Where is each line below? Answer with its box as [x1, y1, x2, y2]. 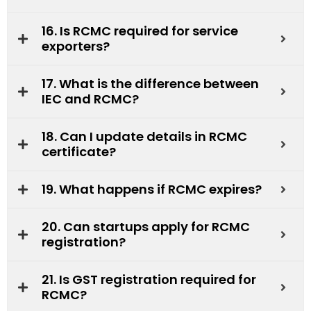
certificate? [42, 142, 116, 160]
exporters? [42, 37, 110, 55]
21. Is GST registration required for [42, 270, 256, 288]
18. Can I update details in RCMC [42, 127, 247, 145]
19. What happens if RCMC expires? [42, 180, 262, 198]
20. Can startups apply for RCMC [42, 217, 250, 235]
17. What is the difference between [42, 74, 259, 92]
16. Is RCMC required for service [42, 22, 238, 40]
